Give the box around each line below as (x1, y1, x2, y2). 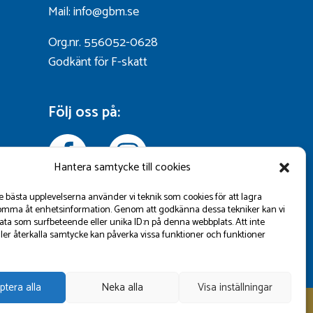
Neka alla (101, 278, 143, 296)
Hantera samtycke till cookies (54, 158, 191, 177)
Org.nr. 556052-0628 (48, 32, 158, 53)
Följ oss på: (48, 100, 120, 125)
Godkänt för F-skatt (48, 52, 147, 73)
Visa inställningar (197, 278, 272, 296)
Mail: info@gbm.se (48, 1, 139, 22)
